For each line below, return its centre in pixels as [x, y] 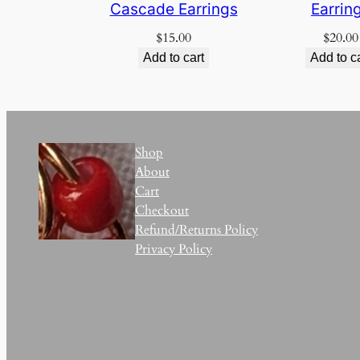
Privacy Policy [174, 249]
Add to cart [174, 57]
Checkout [162, 210]
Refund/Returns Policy [196, 229]
